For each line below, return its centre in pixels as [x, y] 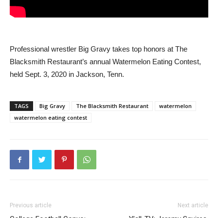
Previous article [31, 205]
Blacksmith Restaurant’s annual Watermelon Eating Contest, [105, 62]
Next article [193, 205]
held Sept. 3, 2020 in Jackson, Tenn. [67, 74]
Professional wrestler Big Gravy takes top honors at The [99, 49]
